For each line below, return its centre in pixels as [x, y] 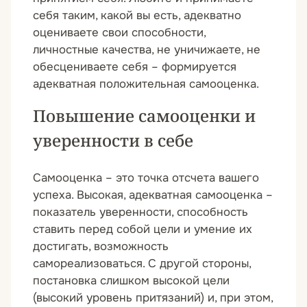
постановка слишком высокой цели [131, 280]
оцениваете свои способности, [119, 32]
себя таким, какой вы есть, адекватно [137, 15]
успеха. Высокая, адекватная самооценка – [153, 195]
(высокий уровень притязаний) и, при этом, [153, 297]
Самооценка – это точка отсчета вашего [146, 177]
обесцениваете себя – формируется [135, 66]
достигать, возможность [101, 246]
